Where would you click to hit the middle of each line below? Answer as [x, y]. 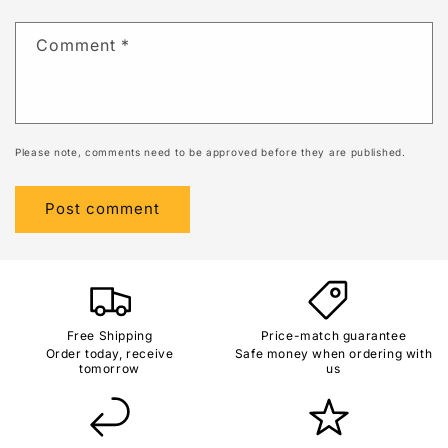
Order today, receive [109, 354]
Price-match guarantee [333, 336]
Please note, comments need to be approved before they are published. [210, 151]
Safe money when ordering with [333, 354]
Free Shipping [109, 336]
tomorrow [109, 369]
